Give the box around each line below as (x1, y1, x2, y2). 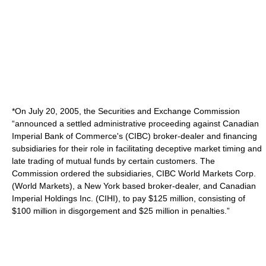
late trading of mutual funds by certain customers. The (12, 156, 215, 166)
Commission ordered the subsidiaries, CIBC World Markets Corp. (12, 169, 256, 178)
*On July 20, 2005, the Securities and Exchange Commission (12, 106, 240, 116)
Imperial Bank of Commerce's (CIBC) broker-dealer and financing (12, 131, 257, 141)
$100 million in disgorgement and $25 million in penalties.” (12, 206, 230, 216)
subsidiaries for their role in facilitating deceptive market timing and (12, 144, 262, 153)
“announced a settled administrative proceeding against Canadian (12, 119, 259, 128)
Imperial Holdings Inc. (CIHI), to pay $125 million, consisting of (12, 194, 245, 203)
